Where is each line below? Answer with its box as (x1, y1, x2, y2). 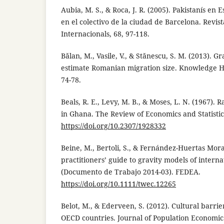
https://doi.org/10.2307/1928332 (61, 120, 166, 130)
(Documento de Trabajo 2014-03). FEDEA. (61, 166, 200, 176)
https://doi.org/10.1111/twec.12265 (61, 178, 176, 188)
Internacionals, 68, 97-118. (61, 28, 149, 38)
